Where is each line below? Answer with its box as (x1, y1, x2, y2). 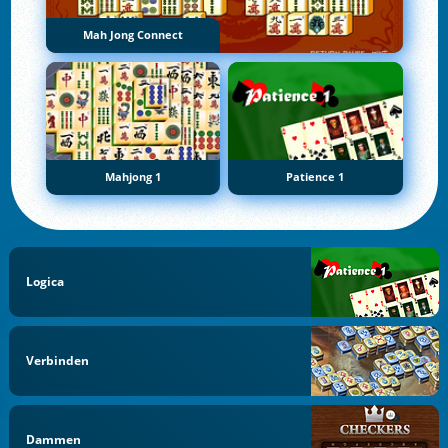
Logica (26, 273, 65, 290)
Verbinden (26, 351, 90, 369)
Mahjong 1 (104, 169, 161, 184)
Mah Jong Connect (82, 27, 183, 42)
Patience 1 (286, 169, 345, 184)
